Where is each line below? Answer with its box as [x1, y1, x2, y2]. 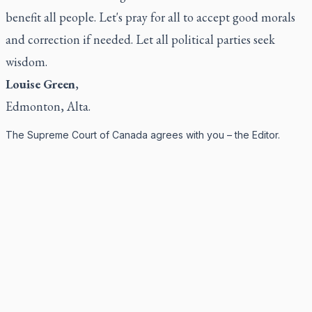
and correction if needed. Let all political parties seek [6, 31, 275, 47]
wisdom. [6, 54, 47, 70]
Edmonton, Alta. [6, 98, 91, 114]
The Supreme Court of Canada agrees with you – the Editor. [6, 129, 280, 141]
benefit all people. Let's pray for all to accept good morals [6, 9, 295, 25]
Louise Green [6, 76, 75, 92]
